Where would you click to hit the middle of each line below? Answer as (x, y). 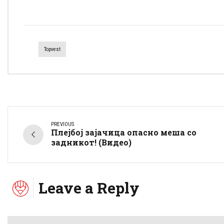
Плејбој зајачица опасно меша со (124, 132)
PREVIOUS (62, 124)
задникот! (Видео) (91, 142)
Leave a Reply (89, 188)
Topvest (52, 49)
